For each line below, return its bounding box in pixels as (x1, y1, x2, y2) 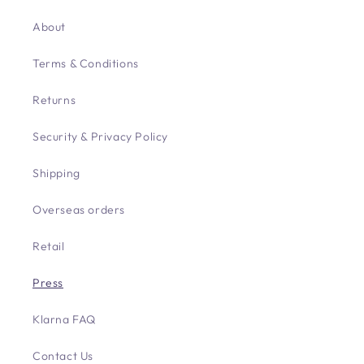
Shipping (32, 166, 80, 180)
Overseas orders (32, 202, 125, 217)
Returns (32, 93, 76, 107)
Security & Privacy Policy (32, 129, 168, 144)
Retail (32, 239, 65, 253)
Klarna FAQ (32, 312, 96, 327)
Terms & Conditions (32, 56, 139, 71)
